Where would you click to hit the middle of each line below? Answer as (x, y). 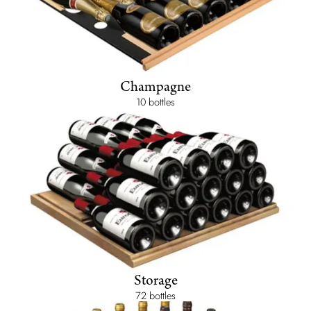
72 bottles (155, 296)
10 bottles (155, 101)
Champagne (155, 88)
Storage (155, 282)
